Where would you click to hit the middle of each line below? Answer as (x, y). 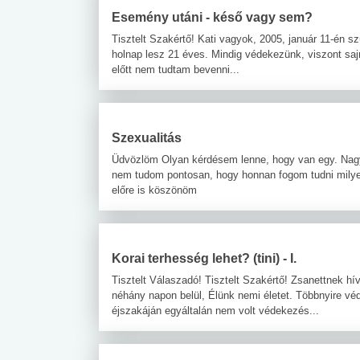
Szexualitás (147, 137)
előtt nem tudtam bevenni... (176, 69)
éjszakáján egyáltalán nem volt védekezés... (215, 310)
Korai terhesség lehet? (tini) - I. (204, 258)
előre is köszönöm (154, 190)
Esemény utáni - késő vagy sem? (212, 17)
